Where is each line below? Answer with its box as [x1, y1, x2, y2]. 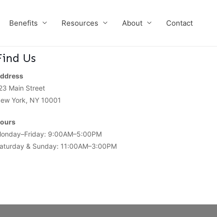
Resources [62, 18, 98, 28]
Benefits [9, 18, 38, 28]
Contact [166, 18, 193, 28]
